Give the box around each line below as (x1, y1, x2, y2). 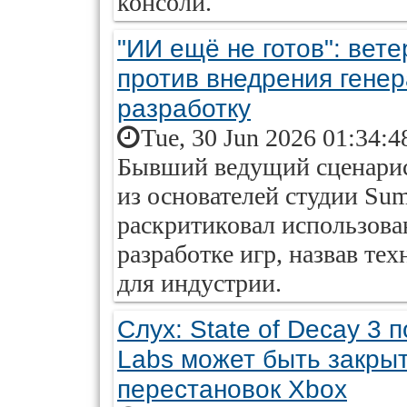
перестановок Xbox (117, 374, 347, 403)
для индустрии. (117, 269, 282, 297)
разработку (117, 94, 251, 123)
